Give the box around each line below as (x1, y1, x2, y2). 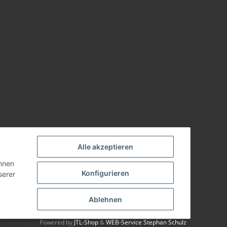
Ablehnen (89, 195, 122, 204)
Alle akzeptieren (78, 142, 133, 152)
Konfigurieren (82, 168, 129, 177)
